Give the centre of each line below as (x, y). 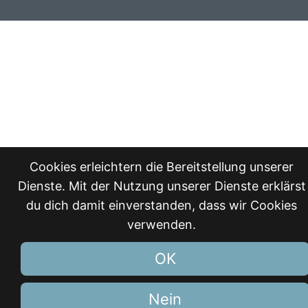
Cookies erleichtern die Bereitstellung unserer (162, 167)
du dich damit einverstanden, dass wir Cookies (162, 205)
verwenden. (162, 224)
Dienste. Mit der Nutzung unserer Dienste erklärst (162, 186)
